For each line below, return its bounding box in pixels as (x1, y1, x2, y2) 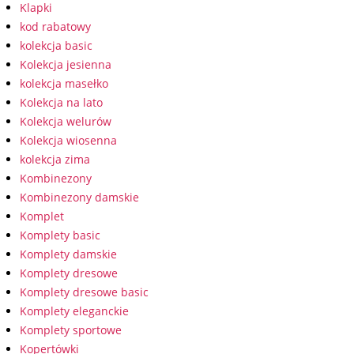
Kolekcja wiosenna (20, 133, 117, 148)
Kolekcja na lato (20, 95, 103, 110)
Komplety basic (20, 228, 100, 243)
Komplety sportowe (20, 322, 122, 337)
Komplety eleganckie (20, 303, 129, 318)
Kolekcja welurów (20, 114, 111, 129)
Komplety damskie (20, 247, 117, 262)
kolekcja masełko (20, 76, 108, 91)
